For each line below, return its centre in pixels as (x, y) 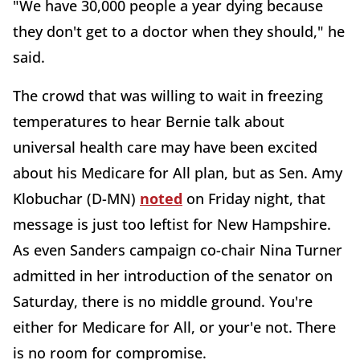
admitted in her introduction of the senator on (173, 276)
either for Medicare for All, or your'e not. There (174, 327)
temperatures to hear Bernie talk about (149, 122)
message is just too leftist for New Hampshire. (172, 225)
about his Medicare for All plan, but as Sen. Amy (178, 173)
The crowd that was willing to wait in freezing (168, 96)
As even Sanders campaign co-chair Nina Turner (178, 250)
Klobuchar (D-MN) (76, 199)
